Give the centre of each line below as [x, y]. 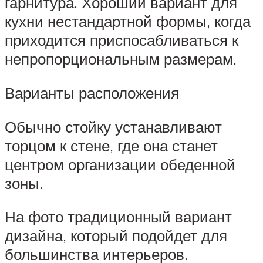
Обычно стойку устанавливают [113, 127]
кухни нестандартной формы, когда [128, 21]
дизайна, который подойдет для [116, 236]
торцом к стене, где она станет [111, 145]
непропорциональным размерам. [121, 59]
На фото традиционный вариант [118, 217]
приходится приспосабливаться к [122, 40]
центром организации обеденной [120, 164]
